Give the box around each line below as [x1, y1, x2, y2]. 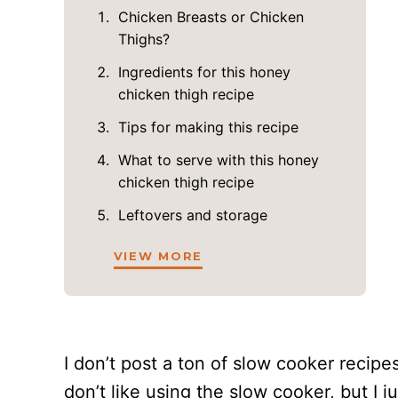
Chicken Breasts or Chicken [117, 8, 304, 26]
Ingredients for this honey [117, 63, 291, 81]
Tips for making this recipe [117, 118, 298, 136]
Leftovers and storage [117, 206, 267, 224]
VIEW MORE [113, 249, 203, 263]
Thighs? [117, 30, 170, 48]
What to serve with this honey [117, 151, 319, 169]
